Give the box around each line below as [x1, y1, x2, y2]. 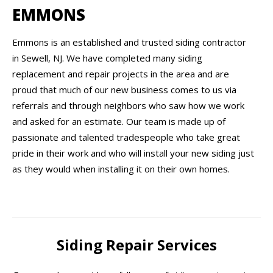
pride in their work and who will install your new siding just [12, 147, 254, 160]
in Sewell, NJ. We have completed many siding [12, 52, 202, 65]
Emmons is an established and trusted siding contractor [12, 36, 246, 49]
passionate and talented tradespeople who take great [12, 131, 240, 144]
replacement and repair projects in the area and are [12, 68, 229, 80]
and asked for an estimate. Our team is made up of [12, 115, 225, 128]
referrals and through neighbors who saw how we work [12, 99, 244, 112]
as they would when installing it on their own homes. [12, 163, 230, 175]
